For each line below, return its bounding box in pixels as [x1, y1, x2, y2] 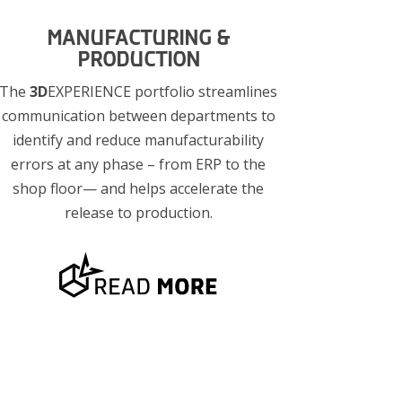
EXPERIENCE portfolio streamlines [48, 81, 278, 101]
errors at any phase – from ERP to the [11, 153, 267, 174]
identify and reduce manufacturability [13, 129, 265, 150]
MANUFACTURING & [47, 25, 231, 50]
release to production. [64, 202, 213, 223]
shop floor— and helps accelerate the [13, 178, 265, 198]
